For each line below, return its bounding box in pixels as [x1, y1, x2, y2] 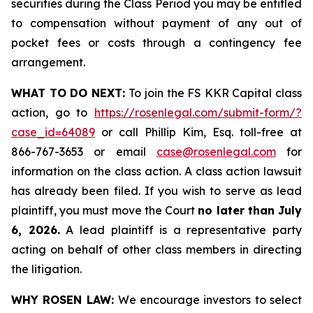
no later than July [198, 203, 303, 217]
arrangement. [11, 55, 110, 69]
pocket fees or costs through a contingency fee [11, 36, 302, 50]
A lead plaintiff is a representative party [59, 223, 302, 237]
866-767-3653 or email [11, 145, 156, 159]
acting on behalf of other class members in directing [11, 242, 302, 256]
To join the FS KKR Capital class [129, 86, 303, 100]
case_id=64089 [11, 125, 95, 139]
